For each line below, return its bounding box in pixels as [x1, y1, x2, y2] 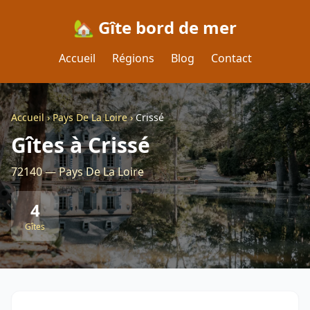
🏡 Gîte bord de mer [73, 16, 237, 39]
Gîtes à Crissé [11, 131, 150, 159]
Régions [111, 51, 154, 66]
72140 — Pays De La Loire [11, 164, 144, 179]
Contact [210, 51, 252, 66]
